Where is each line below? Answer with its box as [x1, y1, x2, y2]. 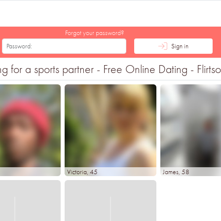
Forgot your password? [65, 28, 124, 37]
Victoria [67, 167, 87, 176]
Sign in [171, 41, 188, 50]
